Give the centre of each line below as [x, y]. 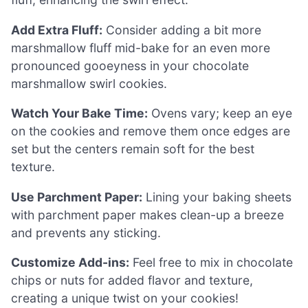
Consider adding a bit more [182, 30]
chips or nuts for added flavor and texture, [132, 280]
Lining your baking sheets [217, 197]
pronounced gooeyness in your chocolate [130, 65]
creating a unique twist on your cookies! [125, 298]
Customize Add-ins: [70, 263]
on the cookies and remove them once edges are [151, 131]
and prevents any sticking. [86, 232]
